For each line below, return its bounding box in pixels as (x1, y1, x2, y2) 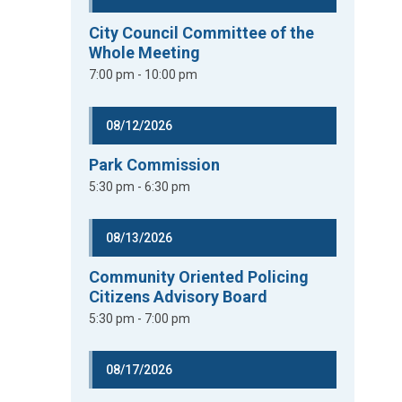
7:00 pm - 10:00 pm (89, 67, 198, 82)
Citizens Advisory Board (89, 287, 268, 306)
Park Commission (89, 155, 221, 174)
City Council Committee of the (89, 23, 315, 42)
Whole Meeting (89, 43, 201, 62)
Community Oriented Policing (89, 267, 310, 286)
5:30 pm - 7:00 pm (89, 311, 191, 326)
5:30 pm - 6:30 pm (89, 179, 191, 194)
